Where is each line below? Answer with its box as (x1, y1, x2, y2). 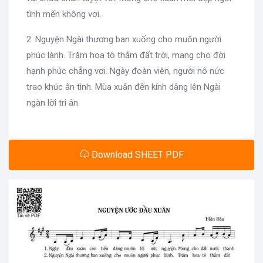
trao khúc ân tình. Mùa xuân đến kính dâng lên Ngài (26, 81, 221, 92)
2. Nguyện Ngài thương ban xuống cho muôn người (26, 33, 221, 45)
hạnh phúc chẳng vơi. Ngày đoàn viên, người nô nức (26, 65, 224, 76)
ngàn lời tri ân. (26, 97, 80, 108)
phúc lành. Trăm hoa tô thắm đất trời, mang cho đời (26, 49, 225, 60)
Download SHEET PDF (89, 149, 184, 160)
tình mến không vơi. (26, 8, 101, 19)
